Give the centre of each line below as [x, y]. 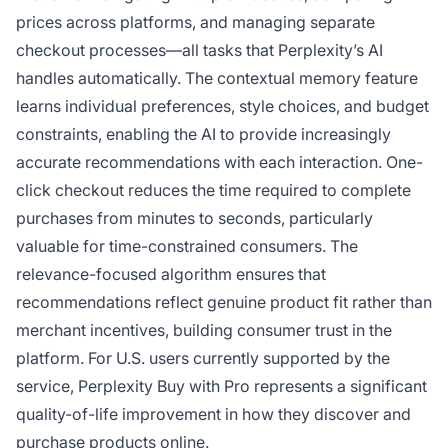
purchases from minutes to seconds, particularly [194, 218]
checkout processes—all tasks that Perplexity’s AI [199, 50]
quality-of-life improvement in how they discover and [213, 414]
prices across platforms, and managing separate [195, 22]
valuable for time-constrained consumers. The [187, 246]
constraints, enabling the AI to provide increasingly [203, 134]
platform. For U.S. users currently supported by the [203, 358]
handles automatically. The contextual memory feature [217, 78]
